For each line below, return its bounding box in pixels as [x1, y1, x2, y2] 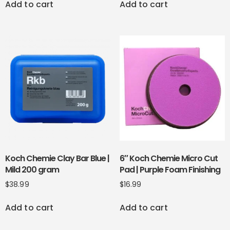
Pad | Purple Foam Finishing [119, 164, 220, 176]
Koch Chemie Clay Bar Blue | [5, 152, 109, 165]
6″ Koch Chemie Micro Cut [119, 152, 218, 165]
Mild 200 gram [5, 164, 59, 176]
